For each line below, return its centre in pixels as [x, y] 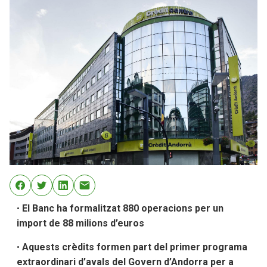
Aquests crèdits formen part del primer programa [133, 247]
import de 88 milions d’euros [80, 223]
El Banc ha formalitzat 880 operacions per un [123, 209]
